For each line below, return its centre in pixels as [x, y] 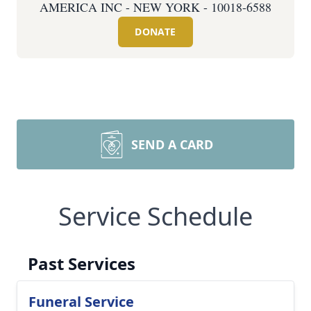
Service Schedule [155, 216]
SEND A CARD [172, 144]
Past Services [82, 263]
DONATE [155, 32]
